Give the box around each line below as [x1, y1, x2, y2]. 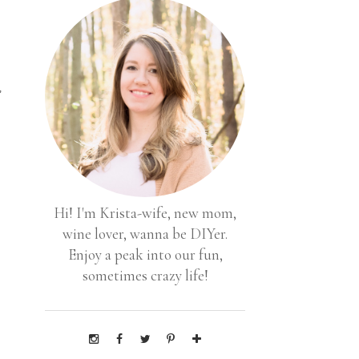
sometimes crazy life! [82, 266, 208, 284]
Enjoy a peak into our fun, [67, 245, 223, 264]
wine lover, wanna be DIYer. [63, 224, 228, 243]
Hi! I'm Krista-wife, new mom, [54, 204, 236, 222]
